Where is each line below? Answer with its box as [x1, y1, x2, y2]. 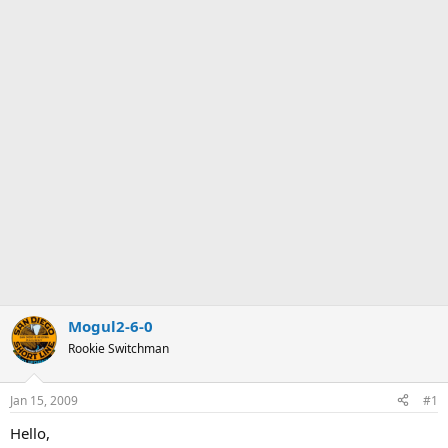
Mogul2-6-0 [68, 316, 153, 336]
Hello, [10, 422, 50, 443]
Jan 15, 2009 [10, 391, 78, 409]
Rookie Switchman [68, 340, 169, 357]
